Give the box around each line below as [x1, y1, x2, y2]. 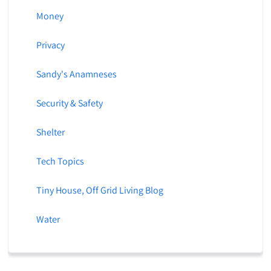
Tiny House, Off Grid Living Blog [36, 184, 163, 197]
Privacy [36, 39, 65, 52]
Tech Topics [36, 155, 84, 168]
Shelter [36, 126, 65, 139]
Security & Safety [36, 97, 103, 110]
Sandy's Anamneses [36, 68, 117, 81]
